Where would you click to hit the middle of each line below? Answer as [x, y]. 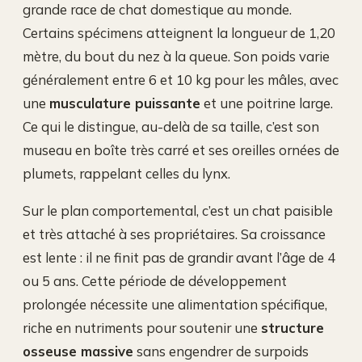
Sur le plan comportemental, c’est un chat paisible [178, 210]
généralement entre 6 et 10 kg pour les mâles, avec [181, 80]
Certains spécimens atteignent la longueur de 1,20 [179, 33]
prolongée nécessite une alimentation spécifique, [175, 304]
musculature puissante [125, 103]
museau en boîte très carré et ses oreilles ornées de [181, 150]
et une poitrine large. [267, 103]
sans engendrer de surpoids [221, 351]
